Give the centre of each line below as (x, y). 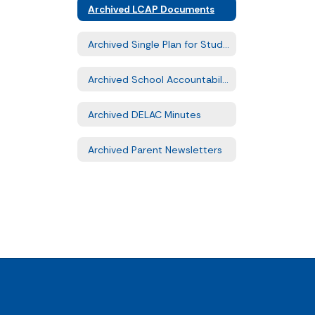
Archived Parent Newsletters (155, 149)
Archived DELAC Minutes (144, 114)
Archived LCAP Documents (151, 9)
